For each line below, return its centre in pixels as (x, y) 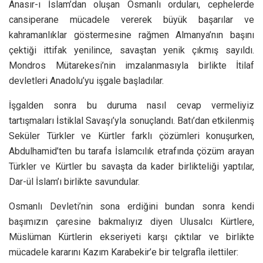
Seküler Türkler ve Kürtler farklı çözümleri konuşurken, (131, 136)
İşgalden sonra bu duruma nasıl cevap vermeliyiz (131, 105)
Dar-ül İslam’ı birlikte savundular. (74, 181)
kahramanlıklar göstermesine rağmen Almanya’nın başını (131, 35)
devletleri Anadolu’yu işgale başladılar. (86, 80)
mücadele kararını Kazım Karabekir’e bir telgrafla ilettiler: (124, 252)
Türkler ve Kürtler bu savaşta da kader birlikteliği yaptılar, (131, 166)
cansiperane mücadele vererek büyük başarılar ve (131, 19)
